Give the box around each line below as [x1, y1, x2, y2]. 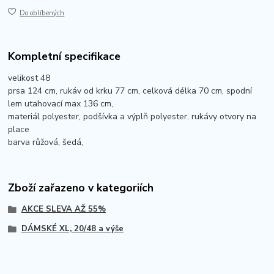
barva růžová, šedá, [8, 136, 84, 149]
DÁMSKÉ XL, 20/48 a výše [21, 223, 124, 234]
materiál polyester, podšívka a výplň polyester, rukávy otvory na [8, 111, 257, 123]
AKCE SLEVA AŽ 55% [21, 203, 106, 215]
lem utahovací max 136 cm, [8, 98, 114, 110]
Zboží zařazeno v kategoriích [8, 180, 154, 195]
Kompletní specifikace [8, 49, 121, 64]
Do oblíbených [20, 8, 65, 18]
